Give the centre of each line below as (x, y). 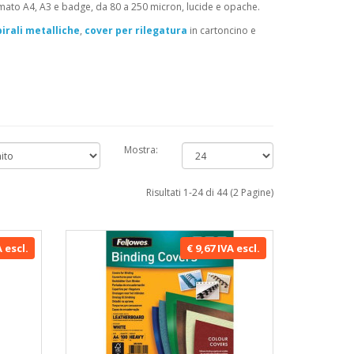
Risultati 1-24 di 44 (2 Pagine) (210, 192)
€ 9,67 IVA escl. (223, 248)
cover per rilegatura (136, 30)
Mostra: (141, 150)
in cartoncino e (221, 30)
